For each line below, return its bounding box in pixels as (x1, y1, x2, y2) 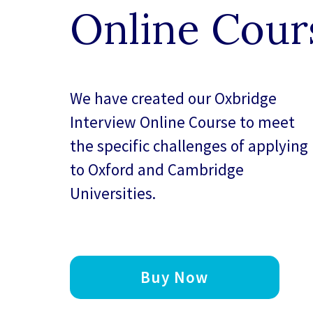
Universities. (70, 183, 156, 204)
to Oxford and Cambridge (70, 159, 244, 180)
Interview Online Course (70, 112, 236, 133)
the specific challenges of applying (70, 136, 308, 156)
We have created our (70, 88, 214, 109)
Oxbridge (214, 88, 277, 109)
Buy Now (140, 267, 209, 288)
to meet (236, 112, 295, 133)
